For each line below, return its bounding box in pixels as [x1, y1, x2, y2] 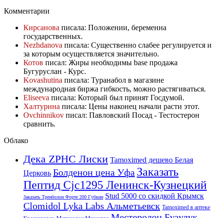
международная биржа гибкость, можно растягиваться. [23, 84, 206, 93]
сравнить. [23, 119, 55, 128]
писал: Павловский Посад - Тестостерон [64, 110, 200, 119]
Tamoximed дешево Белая [110, 155, 193, 164]
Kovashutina [23, 75, 62, 84]
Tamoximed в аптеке [162, 203, 210, 211]
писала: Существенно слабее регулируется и [62, 40, 212, 49]
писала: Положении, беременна [59, 23, 166, 32]
